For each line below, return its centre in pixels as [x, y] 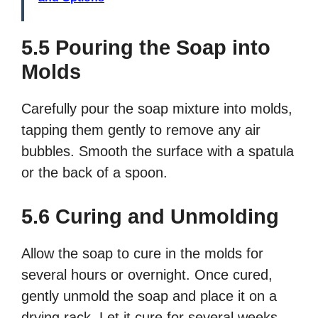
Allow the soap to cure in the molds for [142, 254]
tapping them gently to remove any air [141, 130]
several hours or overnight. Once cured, [147, 275]
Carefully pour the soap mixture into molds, [157, 109]
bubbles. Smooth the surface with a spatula [158, 152]
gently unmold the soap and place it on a [149, 296]
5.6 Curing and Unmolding [150, 217]
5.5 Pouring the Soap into [146, 48]
